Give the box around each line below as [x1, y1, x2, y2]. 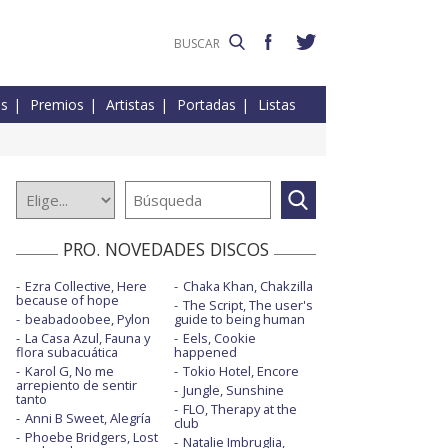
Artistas [106, 95, 155, 115]
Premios [30, 95, 84, 115]
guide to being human [173, 310, 305, 329]
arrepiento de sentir [16, 376, 137, 395]
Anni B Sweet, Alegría [25, 409, 151, 428]
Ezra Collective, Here [25, 277, 147, 296]
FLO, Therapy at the [182, 400, 297, 419]
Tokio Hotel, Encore [182, 362, 299, 381]
